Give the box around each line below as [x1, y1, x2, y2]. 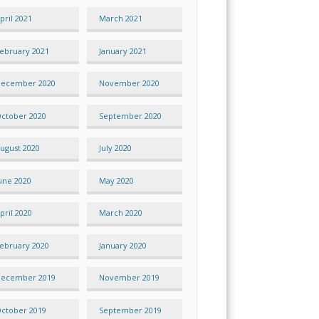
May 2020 [98, 174, 134, 186]
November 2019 [98, 272, 159, 283]
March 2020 [98, 207, 142, 219]
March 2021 [98, 13, 142, 24]
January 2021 [98, 45, 147, 56]
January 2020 [98, 239, 147, 251]
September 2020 [98, 110, 162, 121]
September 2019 [98, 305, 162, 315]
